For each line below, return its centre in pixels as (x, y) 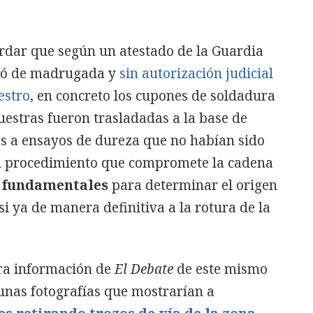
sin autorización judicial (196, 73)
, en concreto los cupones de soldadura (153, 95)
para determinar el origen (195, 185)
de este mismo (220, 269)
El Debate (144, 269)
